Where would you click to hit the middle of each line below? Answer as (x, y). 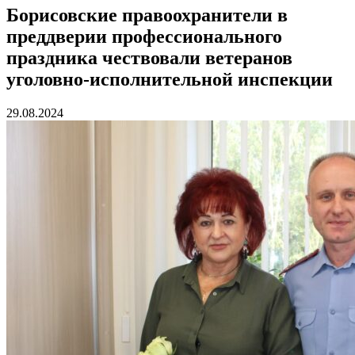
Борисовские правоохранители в (147, 15)
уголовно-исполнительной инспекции (170, 79)
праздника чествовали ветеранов (149, 57)
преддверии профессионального (144, 36)
